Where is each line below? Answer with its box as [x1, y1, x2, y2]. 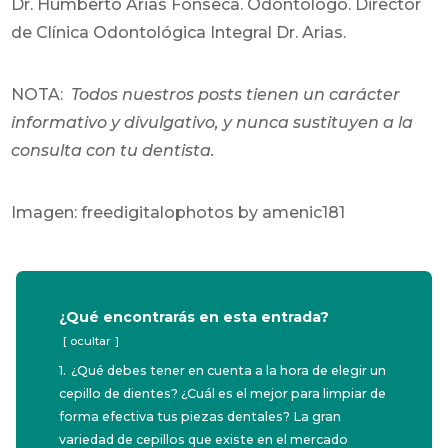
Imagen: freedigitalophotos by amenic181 [11, 202, 346, 222]
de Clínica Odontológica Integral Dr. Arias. [11, 22, 347, 42]
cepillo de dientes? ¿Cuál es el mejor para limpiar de [59, 385, 387, 401]
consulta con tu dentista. [11, 140, 216, 160]
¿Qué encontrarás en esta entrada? [59, 307, 330, 326]
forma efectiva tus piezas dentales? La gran [59, 408, 342, 424]
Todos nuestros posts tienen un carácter [71, 84, 401, 104]
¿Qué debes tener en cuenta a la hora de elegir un [71, 362, 387, 378]
